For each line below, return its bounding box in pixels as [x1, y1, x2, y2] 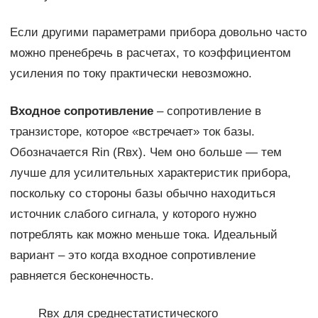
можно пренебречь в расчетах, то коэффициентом [9, 46, 291, 60]
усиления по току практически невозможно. [9, 67, 252, 81]
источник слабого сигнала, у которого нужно [9, 207, 256, 221]
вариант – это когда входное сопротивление [9, 248, 256, 263]
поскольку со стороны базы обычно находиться [9, 187, 275, 201]
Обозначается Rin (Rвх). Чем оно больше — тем [9, 146, 282, 160]
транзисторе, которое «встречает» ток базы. [9, 125, 255, 139]
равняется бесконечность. [9, 269, 154, 283]
